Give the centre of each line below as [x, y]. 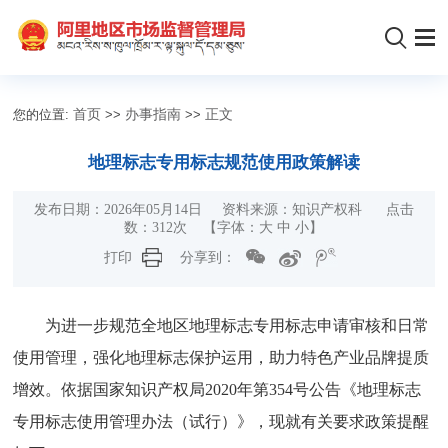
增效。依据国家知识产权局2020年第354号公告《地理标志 [217, 389]
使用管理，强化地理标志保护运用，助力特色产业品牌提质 [221, 357]
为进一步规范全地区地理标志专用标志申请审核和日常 [237, 325]
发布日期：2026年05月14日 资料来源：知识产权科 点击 [223, 209]
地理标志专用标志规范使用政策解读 [223, 162]
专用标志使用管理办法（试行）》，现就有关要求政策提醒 [221, 421]
